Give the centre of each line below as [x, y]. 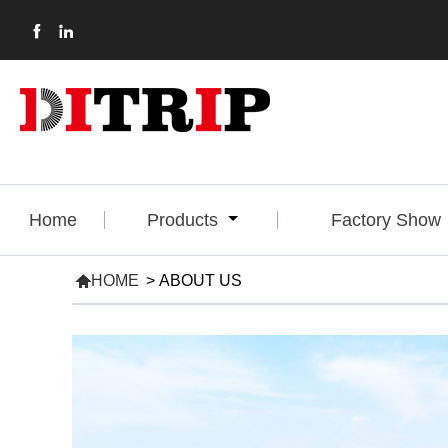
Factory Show [388, 220]
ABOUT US [200, 280]
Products [185, 220]
